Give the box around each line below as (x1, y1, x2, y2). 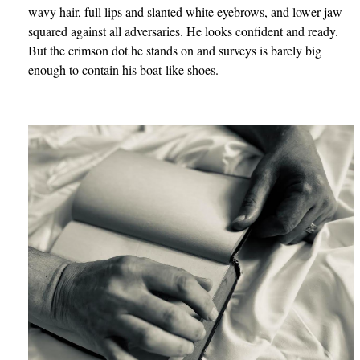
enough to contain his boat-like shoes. (28, 60, 219, 78)
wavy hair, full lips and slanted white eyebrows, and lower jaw (28, 2, 343, 20)
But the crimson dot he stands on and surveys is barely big (28, 41, 322, 59)
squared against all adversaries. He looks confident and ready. (28, 22, 339, 39)
